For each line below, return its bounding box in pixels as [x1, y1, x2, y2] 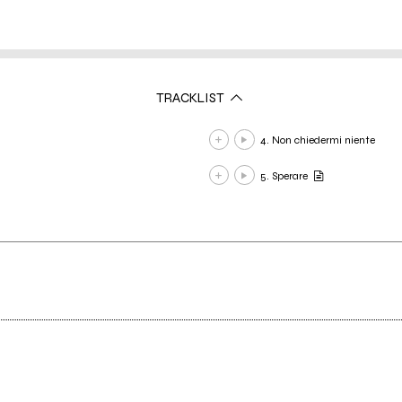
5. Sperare [259, 169, 308, 182]
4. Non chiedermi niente [259, 134, 375, 147]
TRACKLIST [156, 89, 227, 106]
